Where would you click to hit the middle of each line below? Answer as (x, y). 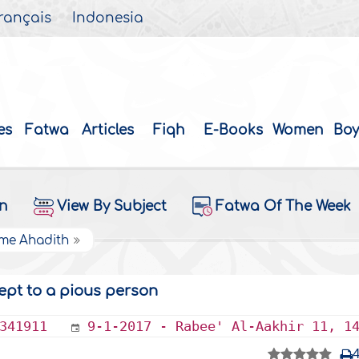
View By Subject (111, 207)
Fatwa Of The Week (283, 207)
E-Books (234, 131)
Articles (108, 131)
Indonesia (108, 18)
